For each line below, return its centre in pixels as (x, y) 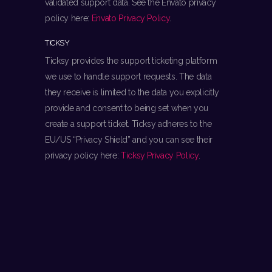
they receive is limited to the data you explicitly (132, 93)
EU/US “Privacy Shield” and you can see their (129, 140)
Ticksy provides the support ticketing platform (131, 61)
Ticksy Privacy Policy (159, 156)
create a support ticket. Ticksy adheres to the (128, 124)
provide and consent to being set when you (127, 108)
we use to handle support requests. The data (128, 77)
